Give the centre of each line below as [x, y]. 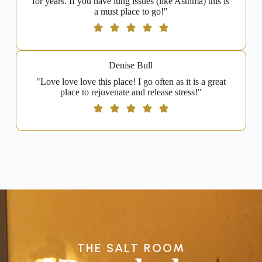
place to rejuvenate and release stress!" [131, 92]
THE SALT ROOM [131, 248]
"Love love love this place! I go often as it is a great [131, 82]
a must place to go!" [131, 12]
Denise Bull [131, 65]
